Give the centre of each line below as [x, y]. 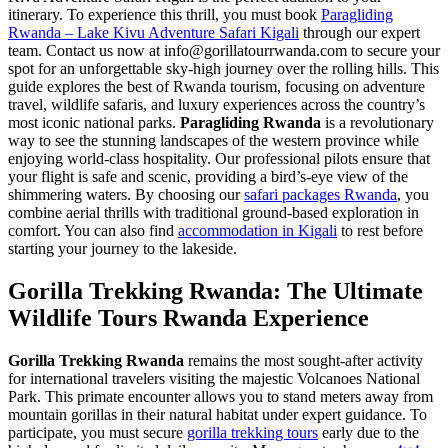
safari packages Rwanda [320, 194]
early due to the [368, 432]
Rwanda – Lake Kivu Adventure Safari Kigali [153, 32]
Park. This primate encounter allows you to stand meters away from [220, 396]
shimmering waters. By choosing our [126, 194]
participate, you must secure [97, 432]
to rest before [380, 230]
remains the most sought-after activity [303, 360]
